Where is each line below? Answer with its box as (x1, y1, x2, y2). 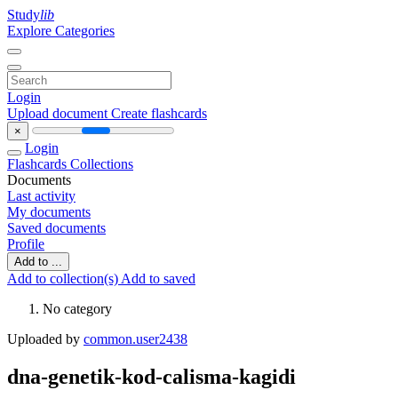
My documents (7, 204, 91, 219)
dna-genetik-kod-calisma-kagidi (7, 364, 296, 388)
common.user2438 (84, 331, 187, 346)
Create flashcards (111, 106, 207, 121)
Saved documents (7, 220, 106, 235)
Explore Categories (7, 23, 115, 38)
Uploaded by (7, 331, 84, 346)
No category (43, 301, 112, 316)
